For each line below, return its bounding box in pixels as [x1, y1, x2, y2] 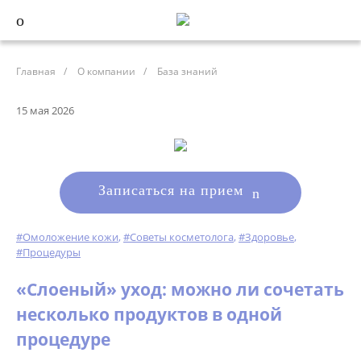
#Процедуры [16, 245, 81, 259]
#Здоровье [239, 230, 294, 244]
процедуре [16, 327, 110, 351]
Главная [16, 64, 56, 78]
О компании [77, 64, 135, 78]
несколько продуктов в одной [16, 302, 282, 326]
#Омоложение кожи [16, 230, 118, 244]
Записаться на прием [98, 181, 243, 198]
